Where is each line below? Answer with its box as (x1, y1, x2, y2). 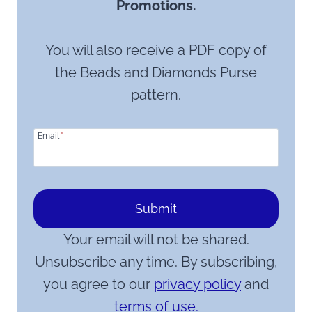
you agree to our (43, 276, 154, 293)
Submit (135, 201, 177, 216)
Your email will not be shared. (63, 231, 249, 249)
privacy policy (154, 276, 241, 293)
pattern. (131, 86, 181, 103)
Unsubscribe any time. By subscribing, (34, 253, 278, 271)
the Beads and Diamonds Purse (55, 64, 257, 81)
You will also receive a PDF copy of (45, 42, 267, 58)
